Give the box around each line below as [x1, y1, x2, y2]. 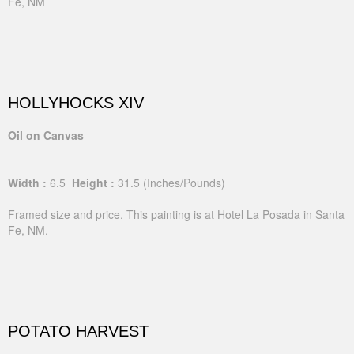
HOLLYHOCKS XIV [8, 93, 144, 111]
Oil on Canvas [8, 126, 84, 143]
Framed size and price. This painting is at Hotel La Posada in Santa [8, 205, 345, 222]
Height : [69, 174, 115, 190]
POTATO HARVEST [8, 322, 149, 341]
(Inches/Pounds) [143, 174, 225, 190]
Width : [8, 174, 47, 190]
